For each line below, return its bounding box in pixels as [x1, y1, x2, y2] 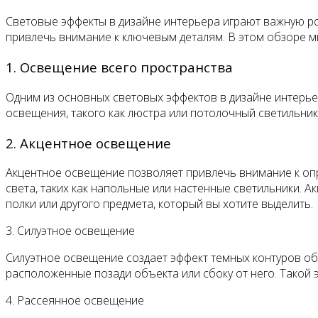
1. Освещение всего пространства [6, 58, 233, 77]
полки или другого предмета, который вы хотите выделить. [6, 196, 313, 212]
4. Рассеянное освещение [6, 292, 144, 309]
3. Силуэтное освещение [6, 223, 135, 239]
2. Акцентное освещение [6, 133, 171, 152]
